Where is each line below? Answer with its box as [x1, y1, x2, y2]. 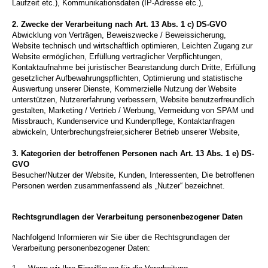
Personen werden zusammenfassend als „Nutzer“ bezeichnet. [12, 181, 225, 191]
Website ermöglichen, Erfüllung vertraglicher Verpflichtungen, [12, 52, 223, 62]
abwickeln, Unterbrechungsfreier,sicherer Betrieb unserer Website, [12, 127, 240, 137]
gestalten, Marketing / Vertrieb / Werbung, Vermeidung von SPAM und [12, 106, 254, 115]
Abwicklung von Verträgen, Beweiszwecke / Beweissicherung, [12, 31, 226, 40]
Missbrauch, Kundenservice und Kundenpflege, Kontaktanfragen [12, 117, 234, 126]
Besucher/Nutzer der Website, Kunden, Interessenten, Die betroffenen [12, 170, 254, 180]
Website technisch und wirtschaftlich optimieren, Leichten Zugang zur [12, 41, 252, 51]
